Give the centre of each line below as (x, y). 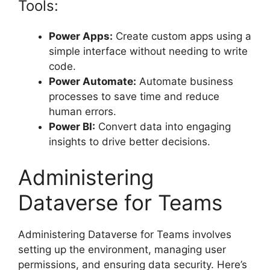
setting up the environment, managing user (122, 250)
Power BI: (72, 126)
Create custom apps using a (182, 36)
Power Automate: (93, 81)
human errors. (83, 111)
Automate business (185, 81)
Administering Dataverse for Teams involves (125, 235)
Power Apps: (81, 36)
